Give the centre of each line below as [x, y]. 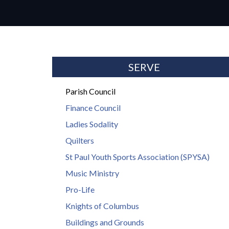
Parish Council [91, 91]
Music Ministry [93, 173]
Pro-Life [80, 190]
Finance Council [93, 108]
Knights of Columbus [102, 206]
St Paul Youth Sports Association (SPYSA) [138, 157]
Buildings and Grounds [105, 222]
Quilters [80, 141]
